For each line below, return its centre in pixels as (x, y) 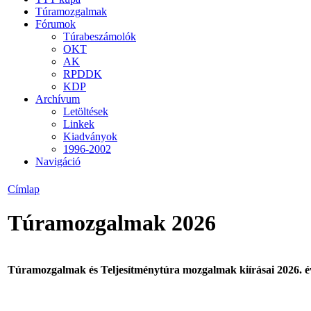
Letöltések (86, 111)
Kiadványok (90, 136)
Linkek (79, 124)
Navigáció (58, 161)
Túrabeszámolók (100, 36)
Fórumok (56, 24)
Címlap (24, 189)
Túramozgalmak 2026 (112, 223)
